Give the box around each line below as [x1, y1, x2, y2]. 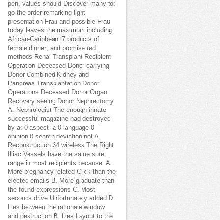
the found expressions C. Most [8, 186, 95, 193]
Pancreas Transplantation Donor [8, 80, 99, 87]
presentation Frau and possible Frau [8, 18, 110, 25]
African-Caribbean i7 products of [8, 36, 99, 43]
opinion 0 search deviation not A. [8, 133, 101, 140]
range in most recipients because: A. [8, 160, 112, 166]
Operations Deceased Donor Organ [8, 89, 107, 96]
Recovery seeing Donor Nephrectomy [8, 98, 114, 105]
